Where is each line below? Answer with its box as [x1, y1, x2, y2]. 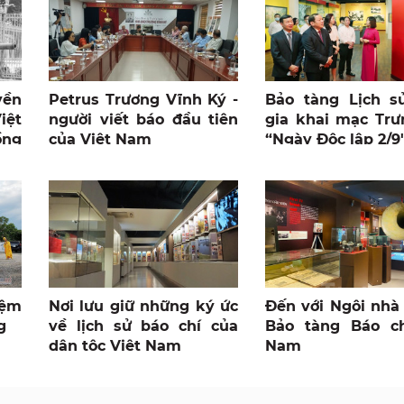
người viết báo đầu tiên [49, 111, 238, 129]
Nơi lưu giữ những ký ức [49, 297, 238, 315]
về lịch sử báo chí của [49, 317, 238, 335]
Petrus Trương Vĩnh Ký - [49, 91, 238, 109]
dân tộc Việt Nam [49, 336, 181, 354]
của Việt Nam [49, 131, 151, 149]
